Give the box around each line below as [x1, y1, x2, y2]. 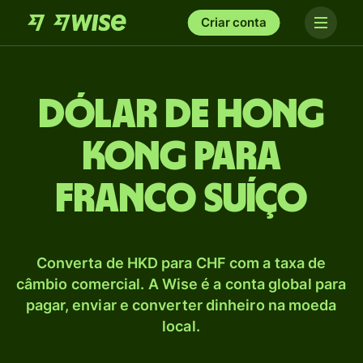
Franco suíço [56, 179, 307, 220]
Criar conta [201, 15, 267, 30]
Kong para [82, 137, 281, 177]
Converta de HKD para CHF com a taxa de [36, 254, 327, 271]
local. [162, 318, 200, 335]
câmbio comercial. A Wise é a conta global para [15, 275, 347, 293]
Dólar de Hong [39, 95, 324, 135]
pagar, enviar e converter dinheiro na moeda [25, 297, 337, 314]
